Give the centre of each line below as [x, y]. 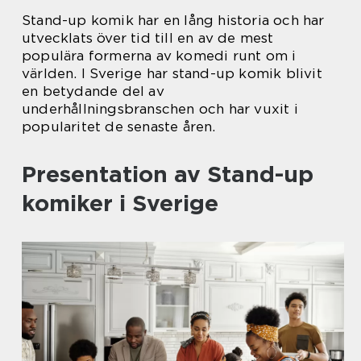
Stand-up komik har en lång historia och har [173, 20]
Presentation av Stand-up [168, 174]
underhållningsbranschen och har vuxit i [160, 109]
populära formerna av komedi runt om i [159, 56]
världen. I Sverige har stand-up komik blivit [172, 73]
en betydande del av [93, 91]
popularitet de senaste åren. [119, 127]
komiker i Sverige [120, 203]
